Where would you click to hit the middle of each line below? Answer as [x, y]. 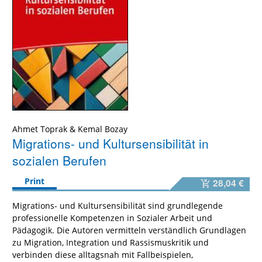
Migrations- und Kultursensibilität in [111, 143]
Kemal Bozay [103, 129]
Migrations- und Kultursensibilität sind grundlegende [118, 205]
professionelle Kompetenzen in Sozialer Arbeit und [112, 218]
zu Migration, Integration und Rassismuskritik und [111, 242]
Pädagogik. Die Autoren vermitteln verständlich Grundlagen [129, 230]
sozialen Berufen [59, 160]
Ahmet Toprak [40, 129]
